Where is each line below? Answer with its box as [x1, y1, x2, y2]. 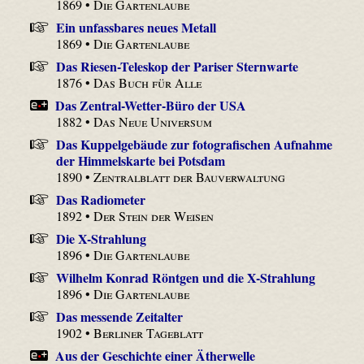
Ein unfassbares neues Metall [55, 18, 216, 37]
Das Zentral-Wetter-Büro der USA [55, 96, 247, 115]
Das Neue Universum [93, 113, 213, 131]
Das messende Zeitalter [55, 307, 183, 327]
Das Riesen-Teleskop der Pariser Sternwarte [55, 57, 298, 76]
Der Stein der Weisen [93, 207, 214, 225]
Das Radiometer [55, 190, 145, 210]
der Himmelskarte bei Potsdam [56, 151, 226, 171]
